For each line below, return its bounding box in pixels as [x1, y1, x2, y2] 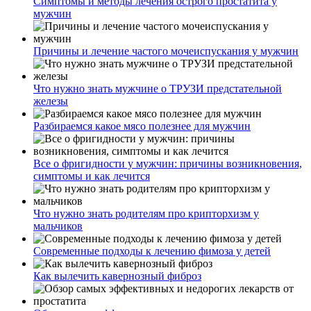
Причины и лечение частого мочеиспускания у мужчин [33, 45, 299, 58]
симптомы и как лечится [33, 170, 150, 183]
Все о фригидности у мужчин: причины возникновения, [33, 158, 302, 170]
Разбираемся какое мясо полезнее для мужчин [33, 120, 251, 133]
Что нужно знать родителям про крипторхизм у [33, 208, 259, 220]
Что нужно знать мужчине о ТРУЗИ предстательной [33, 83, 282, 95]
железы [33, 95, 68, 108]
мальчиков [33, 220, 83, 233]
